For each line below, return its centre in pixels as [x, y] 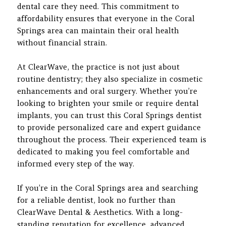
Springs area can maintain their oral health [98, 30]
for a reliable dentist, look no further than [97, 200]
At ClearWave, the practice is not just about [99, 67]
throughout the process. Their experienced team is [112, 139]
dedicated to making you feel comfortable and [104, 151]
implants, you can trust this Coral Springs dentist [110, 115]
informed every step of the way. [76, 163]
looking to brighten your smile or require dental [108, 103]
